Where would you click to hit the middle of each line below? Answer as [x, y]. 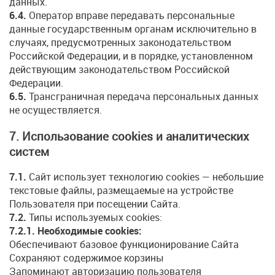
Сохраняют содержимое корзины [87, 258]
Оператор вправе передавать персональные [130, 15]
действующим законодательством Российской [119, 69]
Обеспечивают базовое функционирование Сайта [124, 245]
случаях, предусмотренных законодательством [120, 42]
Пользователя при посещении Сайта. [95, 204]
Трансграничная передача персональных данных [142, 96]
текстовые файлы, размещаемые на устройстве [121, 191]
